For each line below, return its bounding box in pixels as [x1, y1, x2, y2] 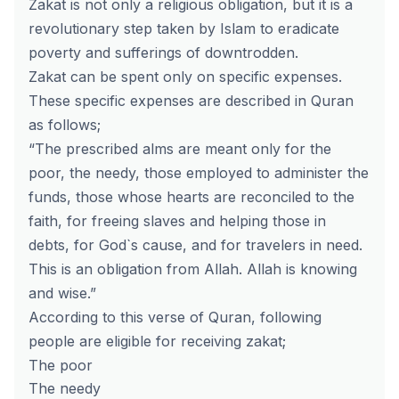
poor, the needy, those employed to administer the [28, 164, 369, 182]
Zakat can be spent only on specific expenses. [28, 68, 342, 85]
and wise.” [28, 284, 96, 302]
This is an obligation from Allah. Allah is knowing [28, 260, 357, 278]
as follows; [28, 116, 101, 134]
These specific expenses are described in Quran [28, 92, 354, 110]
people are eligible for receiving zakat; [28, 332, 286, 350]
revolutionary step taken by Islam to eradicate [28, 20, 339, 37]
